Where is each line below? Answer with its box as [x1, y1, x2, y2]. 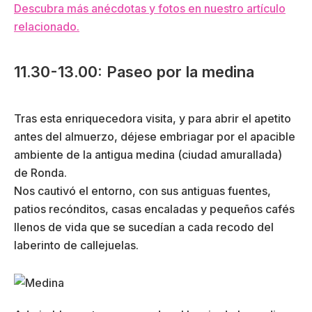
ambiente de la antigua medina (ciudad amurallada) [14, 148, 282, 162]
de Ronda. [14, 166, 67, 180]
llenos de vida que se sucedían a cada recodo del [14, 220, 274, 235]
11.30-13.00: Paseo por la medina [14, 63, 254, 81]
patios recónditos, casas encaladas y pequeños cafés [14, 202, 295, 217]
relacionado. [14, 19, 79, 34]
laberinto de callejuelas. [14, 238, 139, 253]
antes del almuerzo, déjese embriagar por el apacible [14, 130, 295, 144]
